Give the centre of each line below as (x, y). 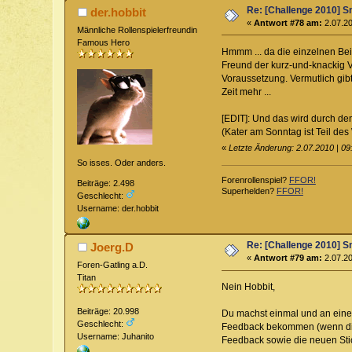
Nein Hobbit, (248, 287)
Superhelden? (249, 191)
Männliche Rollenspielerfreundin (137, 29)
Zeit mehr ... (246, 92)
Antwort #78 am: (288, 22)
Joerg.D (112, 247)
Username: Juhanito (116, 337)
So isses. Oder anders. (122, 162)
